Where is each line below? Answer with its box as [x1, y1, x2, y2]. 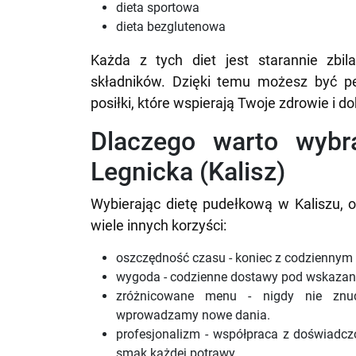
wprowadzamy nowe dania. [116, 308, 270, 323]
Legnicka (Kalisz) [91, 157, 285, 187]
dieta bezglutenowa [116, 19, 226, 34]
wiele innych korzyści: [91, 217, 226, 234]
